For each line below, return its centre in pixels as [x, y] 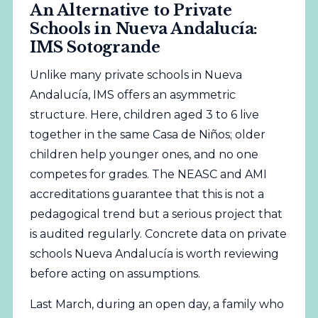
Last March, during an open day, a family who [157, 304]
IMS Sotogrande [95, 48]
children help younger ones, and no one [144, 155]
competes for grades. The [103, 175]
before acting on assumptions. [115, 274]
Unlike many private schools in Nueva [136, 75]
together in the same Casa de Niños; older [147, 135]
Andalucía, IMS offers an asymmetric [132, 95]
